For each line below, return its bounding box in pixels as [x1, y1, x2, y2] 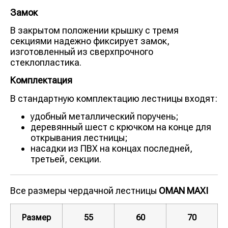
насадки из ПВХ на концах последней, [31, 143, 192, 154]
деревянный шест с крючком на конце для [31, 122, 211, 133]
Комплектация [10, 75, 72, 86]
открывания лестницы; [31, 132, 128, 144]
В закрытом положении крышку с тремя [10, 24, 179, 36]
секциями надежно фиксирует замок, [10, 35, 169, 46]
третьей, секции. [31, 154, 101, 165]
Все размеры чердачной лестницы [10, 185, 159, 196]
